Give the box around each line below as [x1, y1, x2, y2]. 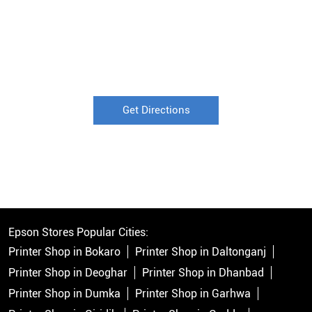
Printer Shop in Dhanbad [142, 266, 264, 280]
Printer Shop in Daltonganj [135, 245, 266, 259]
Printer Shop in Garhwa [135, 287, 251, 301]
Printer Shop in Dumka [8, 287, 120, 301]
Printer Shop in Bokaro [8, 245, 120, 259]
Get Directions [122, 104, 190, 117]
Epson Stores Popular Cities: [8, 226, 148, 240]
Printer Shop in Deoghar [8, 266, 127, 280]
